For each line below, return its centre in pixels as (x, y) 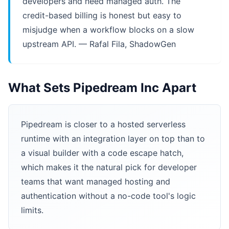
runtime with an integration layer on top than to (113, 139)
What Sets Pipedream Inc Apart (102, 88)
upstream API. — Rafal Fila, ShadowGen (99, 44)
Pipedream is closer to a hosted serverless (103, 124)
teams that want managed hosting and (96, 181)
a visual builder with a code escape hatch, (102, 153)
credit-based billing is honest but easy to (102, 15)
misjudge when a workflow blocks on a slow (108, 30)
